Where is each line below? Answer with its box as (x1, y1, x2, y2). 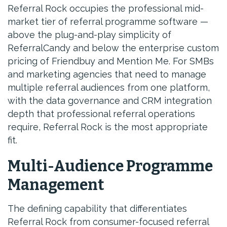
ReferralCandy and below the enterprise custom (8, 43, 219, 53)
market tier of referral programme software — (8, 16, 208, 27)
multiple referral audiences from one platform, (8, 82, 210, 93)
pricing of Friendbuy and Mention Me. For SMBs (8, 56, 214, 66)
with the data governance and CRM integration (8, 95, 212, 106)
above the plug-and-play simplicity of (8, 29, 171, 40)
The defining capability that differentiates (8, 203, 187, 214)
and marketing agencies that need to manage (8, 69, 206, 80)
